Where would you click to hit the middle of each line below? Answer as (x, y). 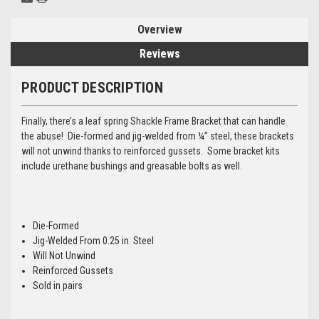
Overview (159, 29)
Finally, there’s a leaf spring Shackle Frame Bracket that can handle (153, 121)
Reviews (159, 53)
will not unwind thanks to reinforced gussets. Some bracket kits (151, 151)
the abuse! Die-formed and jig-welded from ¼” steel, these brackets (158, 136)
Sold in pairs (58, 285)
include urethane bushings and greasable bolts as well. (132, 166)
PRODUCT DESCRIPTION (92, 87)
